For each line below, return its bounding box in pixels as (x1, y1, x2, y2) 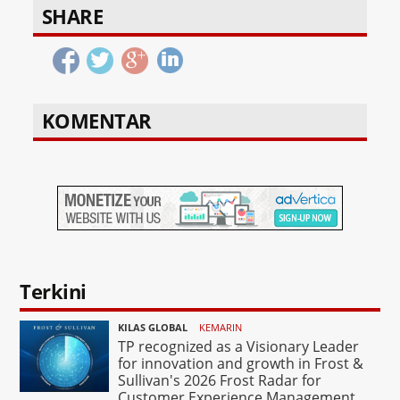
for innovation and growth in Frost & (118, 354, 364, 374)
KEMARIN (196, 321, 243, 335)
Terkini (20, 278, 87, 305)
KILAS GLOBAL (118, 321, 188, 335)
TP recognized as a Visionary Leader (118, 337, 360, 357)
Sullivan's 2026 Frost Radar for (118, 371, 322, 391)
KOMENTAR (41, 107, 152, 135)
